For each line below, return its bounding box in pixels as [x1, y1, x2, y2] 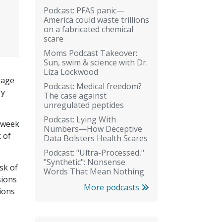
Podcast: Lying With [44, 113, 116, 125]
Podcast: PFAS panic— [44, 4, 124, 16]
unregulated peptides [44, 99, 124, 111]
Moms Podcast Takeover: [44, 47, 137, 58]
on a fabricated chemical [44, 23, 133, 35]
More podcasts [84, 181, 141, 193]
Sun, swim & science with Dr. [44, 56, 148, 68]
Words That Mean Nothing [44, 166, 144, 177]
